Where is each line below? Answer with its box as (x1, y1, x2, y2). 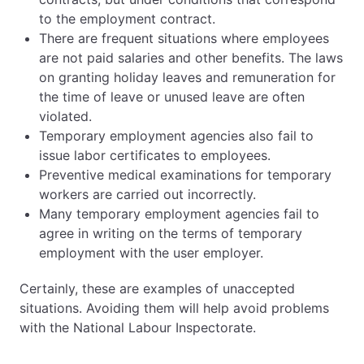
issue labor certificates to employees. (39, 147, 271, 163)
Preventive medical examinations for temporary (39, 167, 331, 183)
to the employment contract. (39, 11, 215, 27)
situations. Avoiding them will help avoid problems (19, 300, 329, 316)
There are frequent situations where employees (39, 30, 329, 46)
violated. (39, 108, 92, 124)
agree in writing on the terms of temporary (39, 225, 302, 241)
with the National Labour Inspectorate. (19, 319, 256, 336)
